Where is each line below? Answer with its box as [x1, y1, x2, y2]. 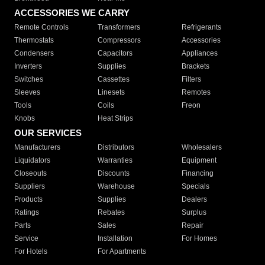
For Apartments [98, 247, 147, 256]
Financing [181, 169, 214, 177]
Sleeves [14, 88, 40, 96]
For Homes [181, 234, 217, 243]
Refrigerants [181, 23, 221, 31]
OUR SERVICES [14, 128, 82, 138]
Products [14, 195, 43, 203]
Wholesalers [181, 143, 222, 151]
